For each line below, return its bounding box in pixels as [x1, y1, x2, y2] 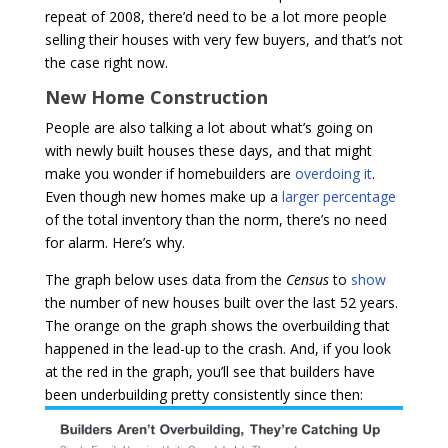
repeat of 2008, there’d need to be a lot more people [44, 6, 387, 26]
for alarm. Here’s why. [44, 232, 185, 252]
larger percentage [281, 186, 396, 206]
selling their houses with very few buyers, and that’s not [44, 29, 403, 49]
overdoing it [294, 163, 372, 183]
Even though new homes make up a [44, 186, 282, 206]
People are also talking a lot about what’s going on [44, 117, 373, 137]
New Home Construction [44, 84, 268, 109]
